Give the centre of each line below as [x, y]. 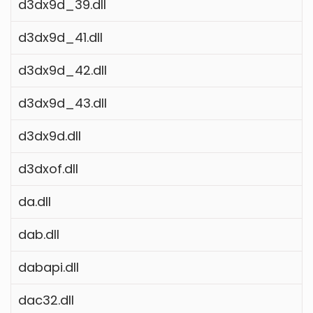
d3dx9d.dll [50, 136]
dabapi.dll [49, 267]
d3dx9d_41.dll [60, 37]
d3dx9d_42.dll [63, 70]
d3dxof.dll [48, 168]
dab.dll [39, 234]
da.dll [35, 201]
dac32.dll [46, 300]
